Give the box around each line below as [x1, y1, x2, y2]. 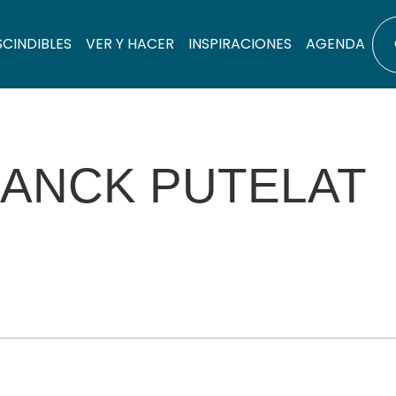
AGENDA [306, 34, 365, 54]
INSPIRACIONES [188, 34, 292, 54]
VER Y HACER [86, 34, 174, 54]
